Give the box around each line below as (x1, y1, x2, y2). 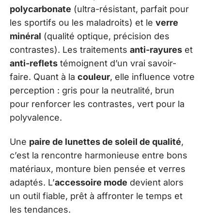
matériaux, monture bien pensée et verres (10, 164, 186, 174)
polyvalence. (10, 112, 62, 123)
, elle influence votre (110, 71, 195, 82)
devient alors (127, 177, 184, 188)
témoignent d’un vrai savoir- (58, 58, 176, 68)
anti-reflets (10, 58, 58, 68)
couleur (77, 71, 110, 82)
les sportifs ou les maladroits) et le (10, 17, 155, 28)
